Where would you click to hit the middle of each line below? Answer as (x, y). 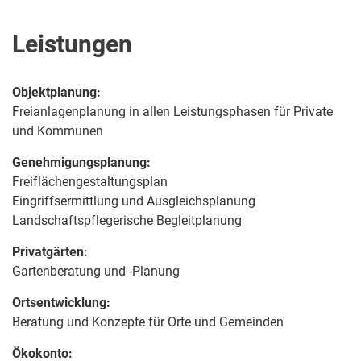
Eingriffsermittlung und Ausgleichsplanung (134, 201)
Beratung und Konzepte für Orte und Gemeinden (148, 322)
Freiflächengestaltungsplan (90, 181)
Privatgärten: (50, 251)
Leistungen (72, 44)
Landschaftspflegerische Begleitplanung (127, 220)
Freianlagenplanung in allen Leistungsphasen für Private (172, 111)
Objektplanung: (56, 92)
